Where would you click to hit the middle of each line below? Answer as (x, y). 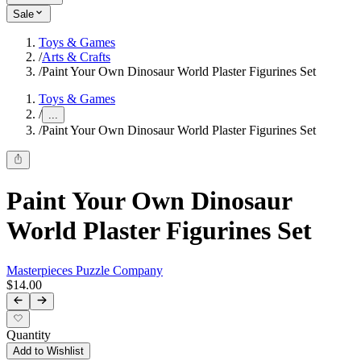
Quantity (29, 335)
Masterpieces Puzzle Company (85, 270)
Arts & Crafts (76, 57)
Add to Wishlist (48, 351)
